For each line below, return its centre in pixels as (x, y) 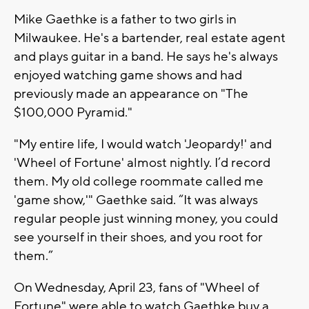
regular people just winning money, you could (146, 218)
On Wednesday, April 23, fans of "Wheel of (137, 287)
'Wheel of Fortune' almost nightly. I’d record (142, 162)
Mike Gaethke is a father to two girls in (125, 19)
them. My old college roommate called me (139, 181)
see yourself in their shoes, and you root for (138, 237)
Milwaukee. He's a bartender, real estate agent (150, 38)
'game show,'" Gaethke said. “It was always (136, 200)
